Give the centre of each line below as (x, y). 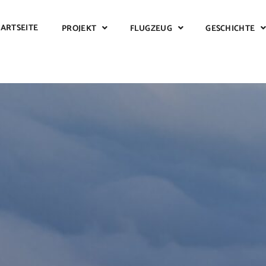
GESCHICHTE (230, 28)
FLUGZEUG (151, 28)
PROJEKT (79, 28)
